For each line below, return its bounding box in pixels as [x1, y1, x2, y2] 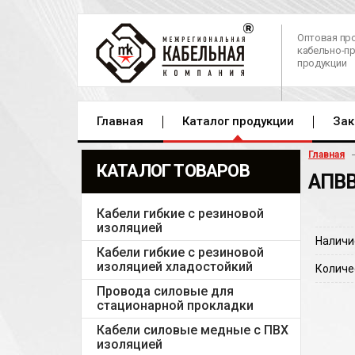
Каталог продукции [182, 114, 294, 128]
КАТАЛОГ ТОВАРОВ [96, 161, 250, 181]
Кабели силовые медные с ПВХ [96, 323, 288, 338]
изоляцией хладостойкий [96, 259, 253, 274]
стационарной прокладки [96, 298, 254, 313]
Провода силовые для [96, 284, 234, 299]
